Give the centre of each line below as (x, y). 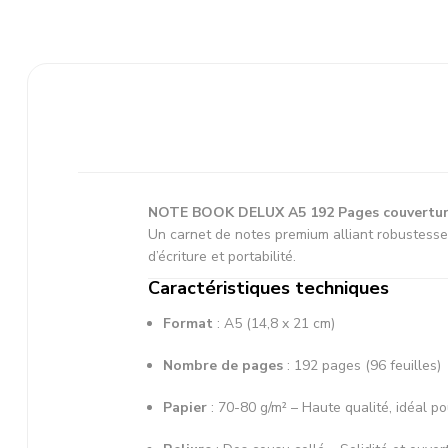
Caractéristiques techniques (268, 287)
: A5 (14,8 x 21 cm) (274, 323)
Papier (185, 407)
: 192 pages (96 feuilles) (362, 365)
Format (188, 323)
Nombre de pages (223, 365)
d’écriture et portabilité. (222, 256)
